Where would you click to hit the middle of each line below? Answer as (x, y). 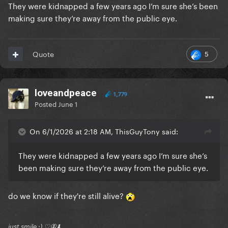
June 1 (68, 104)
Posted (46, 104)
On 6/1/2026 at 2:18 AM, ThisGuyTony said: (104, 131)
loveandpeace (66, 93)
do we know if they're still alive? (67, 195)
